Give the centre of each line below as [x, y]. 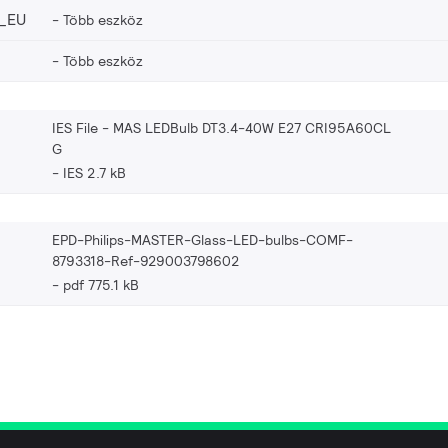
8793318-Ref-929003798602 [146, 260]
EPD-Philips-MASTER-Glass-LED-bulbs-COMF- [202, 239]
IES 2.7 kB [94, 172]
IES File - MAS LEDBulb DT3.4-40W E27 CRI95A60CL [221, 127]
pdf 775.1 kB [101, 284]
